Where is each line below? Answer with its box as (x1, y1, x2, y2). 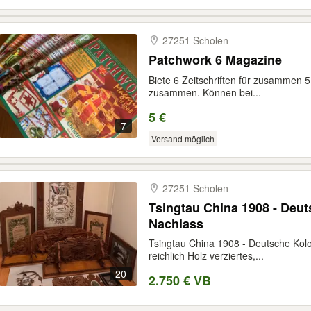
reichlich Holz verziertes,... (149, 249, 264, 262)
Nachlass (149, 215, 203, 233)
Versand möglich (151, 133, 215, 144)
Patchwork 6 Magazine (149, 51, 282, 69)
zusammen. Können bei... (149, 85, 261, 99)
